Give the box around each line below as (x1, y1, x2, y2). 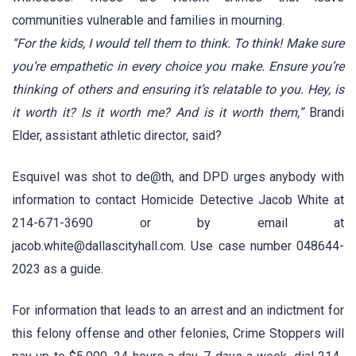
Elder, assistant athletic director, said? (12, 127, 222, 143)
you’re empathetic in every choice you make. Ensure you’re (12, 58, 344, 74)
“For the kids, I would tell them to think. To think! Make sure (12, 35, 344, 51)
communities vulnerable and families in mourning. (12, 12, 284, 28)
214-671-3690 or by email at (12, 215, 344, 230)
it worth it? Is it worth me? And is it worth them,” (12, 104, 309, 120)
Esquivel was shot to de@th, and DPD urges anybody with (12, 168, 344, 184)
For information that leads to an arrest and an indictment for (12, 303, 344, 319)
